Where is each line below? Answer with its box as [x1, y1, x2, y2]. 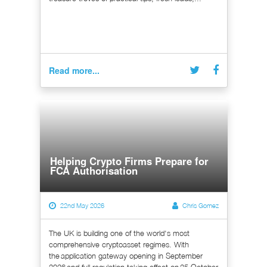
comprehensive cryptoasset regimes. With [48, 240, 189, 250]
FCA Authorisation [50, 163, 138, 178]
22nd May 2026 [60, 201, 104, 210]
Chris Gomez [182, 201, 219, 210]
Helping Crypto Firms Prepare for [50, 154, 209, 169]
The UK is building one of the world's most [48, 228, 190, 238]
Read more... [48, 64, 100, 76]
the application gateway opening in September [48, 251, 203, 261]
